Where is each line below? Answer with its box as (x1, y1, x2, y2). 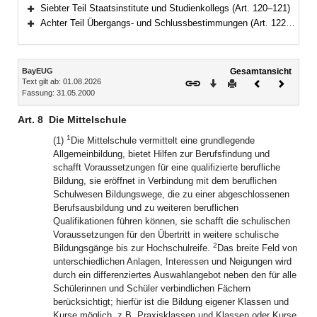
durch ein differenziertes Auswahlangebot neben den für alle (53, 270, 296, 280)
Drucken (236, 77, 268, 86)
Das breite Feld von (217, 243, 297, 253)
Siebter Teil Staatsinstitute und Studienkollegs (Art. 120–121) (40, 3, 290, 13)
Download (216, 77, 256, 86)
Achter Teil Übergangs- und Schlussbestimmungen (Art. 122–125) (40, 18, 286, 28)
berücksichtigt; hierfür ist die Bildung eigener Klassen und (53, 296, 289, 307)
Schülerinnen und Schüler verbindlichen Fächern (53, 283, 250, 294)
